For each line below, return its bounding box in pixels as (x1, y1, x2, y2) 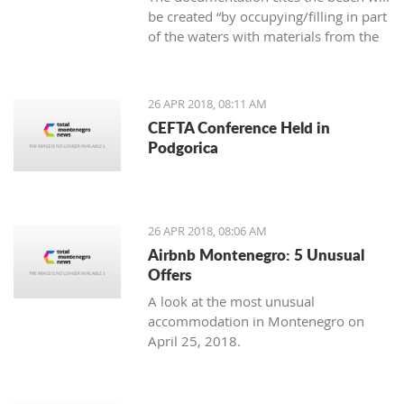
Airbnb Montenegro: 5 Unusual (148, 243, 365, 266)
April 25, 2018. (148, 332, 245, 351)
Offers (148, 263, 193, 286)
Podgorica (148, 136, 219, 159)
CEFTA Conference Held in (148, 116, 331, 139)
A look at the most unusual (148, 292, 316, 311)
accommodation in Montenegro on (148, 312, 365, 331)
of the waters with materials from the (148, 27, 380, 46)
